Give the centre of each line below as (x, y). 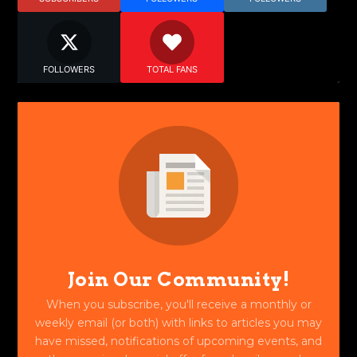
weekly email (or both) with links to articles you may (178, 322)
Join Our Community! (178, 279)
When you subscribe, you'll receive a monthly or (178, 304)
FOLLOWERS (69, 69)
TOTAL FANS (172, 69)
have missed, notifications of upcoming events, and (178, 341)
